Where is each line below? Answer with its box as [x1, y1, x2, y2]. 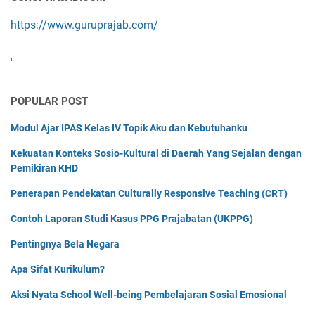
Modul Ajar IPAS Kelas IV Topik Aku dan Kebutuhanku [11, 122, 247, 134]
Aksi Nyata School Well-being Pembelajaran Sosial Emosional [11, 289, 287, 301]
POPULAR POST [11, 95, 88, 108]
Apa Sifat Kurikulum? [11, 264, 105, 276]
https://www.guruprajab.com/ [11, 18, 158, 32]
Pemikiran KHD [11, 162, 78, 174]
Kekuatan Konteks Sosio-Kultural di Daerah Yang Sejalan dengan [11, 148, 302, 160]
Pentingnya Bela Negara [11, 238, 120, 250]
